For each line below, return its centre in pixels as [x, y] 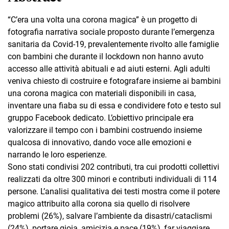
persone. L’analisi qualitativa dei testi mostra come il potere [114, 192]
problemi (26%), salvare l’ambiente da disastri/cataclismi [110, 216]
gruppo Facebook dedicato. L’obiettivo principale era [101, 118]
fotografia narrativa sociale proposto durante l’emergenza [111, 32]
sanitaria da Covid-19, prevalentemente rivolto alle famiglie [113, 44]
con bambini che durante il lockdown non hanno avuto [106, 57]
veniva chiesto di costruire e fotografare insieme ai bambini [114, 81]
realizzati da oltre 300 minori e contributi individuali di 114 [112, 179]
